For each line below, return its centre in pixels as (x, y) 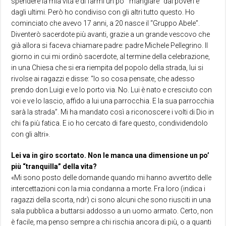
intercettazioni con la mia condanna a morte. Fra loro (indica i (108, 189)
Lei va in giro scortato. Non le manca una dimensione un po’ (110, 156)
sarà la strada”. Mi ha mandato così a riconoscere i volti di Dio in (113, 112)
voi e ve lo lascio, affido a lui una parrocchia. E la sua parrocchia (113, 101)
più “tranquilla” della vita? (54, 167)
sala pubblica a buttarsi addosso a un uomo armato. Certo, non (112, 211)
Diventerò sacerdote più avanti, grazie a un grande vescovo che (111, 35)
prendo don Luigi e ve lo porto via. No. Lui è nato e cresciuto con (112, 90)
